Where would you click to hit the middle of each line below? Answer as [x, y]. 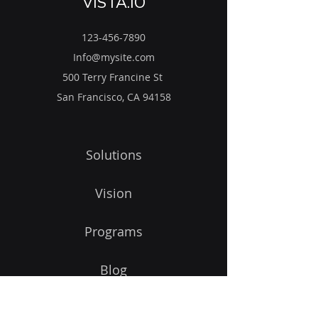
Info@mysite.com [114, 57]
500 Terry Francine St [114, 77]
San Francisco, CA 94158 [114, 97]
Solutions [114, 155]
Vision [114, 193]
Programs [114, 231]
